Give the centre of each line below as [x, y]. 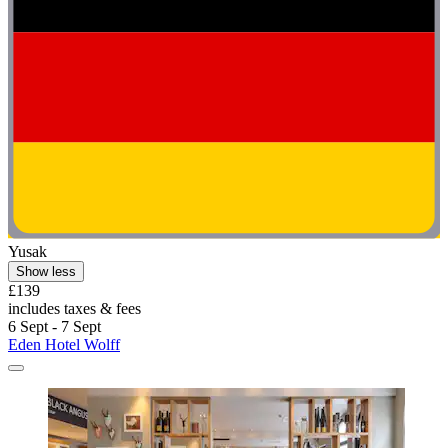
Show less [46, 271]
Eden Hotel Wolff [64, 344]
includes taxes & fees [74, 308]
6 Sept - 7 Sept [54, 326]
